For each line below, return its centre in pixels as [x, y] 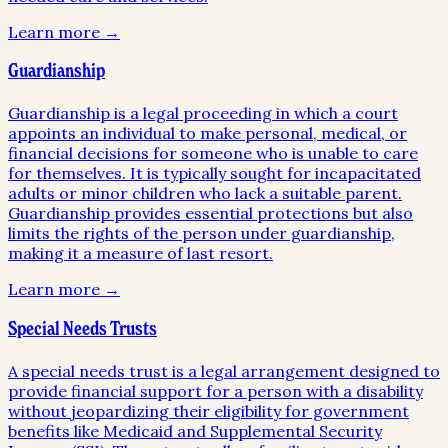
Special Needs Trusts [82, 329]
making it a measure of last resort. [140, 253]
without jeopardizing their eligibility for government [208, 410]
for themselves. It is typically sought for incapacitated [214, 173]
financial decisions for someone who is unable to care [213, 153]
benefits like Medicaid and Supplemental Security [195, 430]
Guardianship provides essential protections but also [210, 213]
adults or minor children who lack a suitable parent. [205, 193]
